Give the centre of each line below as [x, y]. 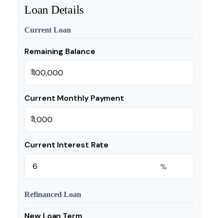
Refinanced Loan [53, 194]
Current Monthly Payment [74, 98]
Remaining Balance [60, 51]
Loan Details [54, 10]
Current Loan [48, 30]
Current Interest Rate [67, 145]
